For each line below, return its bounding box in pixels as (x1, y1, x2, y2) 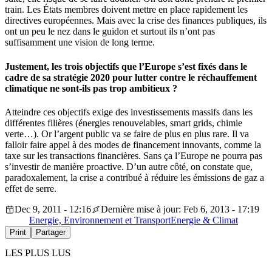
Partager (36, 227, 66, 237)
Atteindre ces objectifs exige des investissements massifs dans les (5, 106, 253, 117)
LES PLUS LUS (5, 246, 70, 259)
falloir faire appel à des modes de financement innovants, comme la (5, 139, 261, 150)
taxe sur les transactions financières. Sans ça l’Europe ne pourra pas (5, 150, 262, 161)
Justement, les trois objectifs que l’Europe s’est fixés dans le (5, 61, 247, 72)
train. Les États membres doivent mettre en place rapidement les (5, 4, 248, 15)
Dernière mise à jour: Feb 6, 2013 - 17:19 (101, 203, 259, 214)
